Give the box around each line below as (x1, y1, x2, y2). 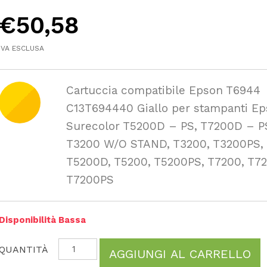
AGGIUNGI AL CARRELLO (109, 247, 252, 261)
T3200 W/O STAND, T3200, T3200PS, (66, 137, 264, 151)
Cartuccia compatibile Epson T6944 (66, 83, 261, 97)
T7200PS (66, 173, 114, 187)
